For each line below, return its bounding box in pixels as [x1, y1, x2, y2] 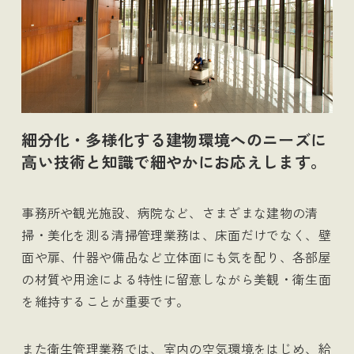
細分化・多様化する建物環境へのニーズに [21, 127, 327, 151]
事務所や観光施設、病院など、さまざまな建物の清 [21, 202, 318, 222]
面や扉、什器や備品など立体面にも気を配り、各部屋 [21, 247, 331, 266]
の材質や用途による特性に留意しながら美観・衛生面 [21, 269, 331, 288]
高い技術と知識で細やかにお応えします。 [21, 149, 327, 173]
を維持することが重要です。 [21, 291, 190, 311]
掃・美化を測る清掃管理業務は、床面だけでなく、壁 [21, 224, 331, 244]
